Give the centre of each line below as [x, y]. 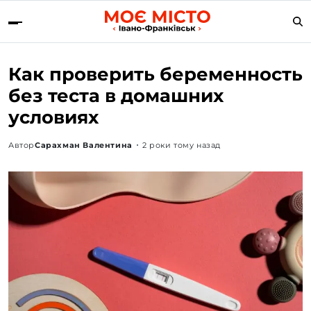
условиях [53, 117]
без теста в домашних [116, 95]
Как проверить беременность [155, 74]
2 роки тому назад [182, 145]
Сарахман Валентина [84, 145]
